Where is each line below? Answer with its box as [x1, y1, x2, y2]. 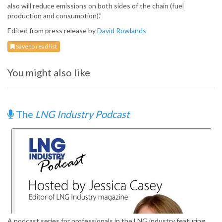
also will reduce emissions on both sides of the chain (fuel [7, 1, 184, 10]
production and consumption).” [7, 11, 102, 20]
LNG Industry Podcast [35, 108, 129, 120]
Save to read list [15, 43, 57, 51]
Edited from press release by [7, 26, 97, 35]
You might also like [7, 66, 90, 79]
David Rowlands [97, 26, 146, 35]
